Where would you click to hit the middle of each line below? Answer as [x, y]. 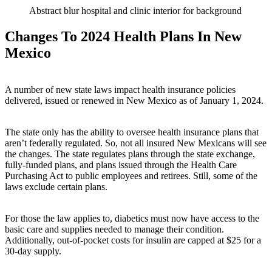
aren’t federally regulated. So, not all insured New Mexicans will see [136, 143]
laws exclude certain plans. [56, 186]
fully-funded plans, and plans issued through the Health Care [121, 165]
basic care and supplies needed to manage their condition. [114, 229]
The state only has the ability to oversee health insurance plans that [132, 132]
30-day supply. [33, 251]
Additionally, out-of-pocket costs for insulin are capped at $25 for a [133, 240]
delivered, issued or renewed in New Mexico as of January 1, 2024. [134, 100]
